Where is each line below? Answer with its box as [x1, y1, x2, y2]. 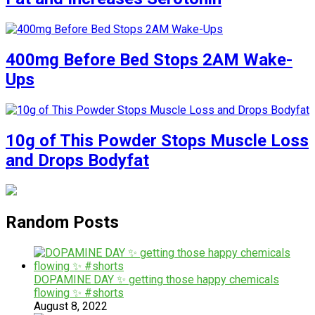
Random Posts [6, 212, 119, 232]
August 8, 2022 [34, 299, 108, 313]
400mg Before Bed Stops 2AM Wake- [6, 50, 292, 70]
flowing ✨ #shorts [34, 285, 124, 300]
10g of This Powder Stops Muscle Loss [6, 130, 309, 150]
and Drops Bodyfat [6, 150, 149, 170]
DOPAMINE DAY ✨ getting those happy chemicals [34, 272, 279, 286]
